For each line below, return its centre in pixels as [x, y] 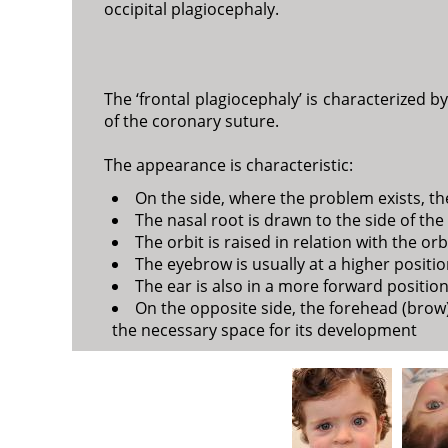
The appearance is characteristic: [228, 165]
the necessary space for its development [264, 330]
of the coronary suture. [191, 120]
